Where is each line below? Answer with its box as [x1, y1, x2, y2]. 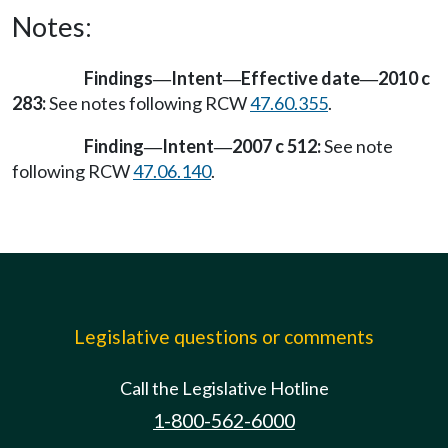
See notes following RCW [46, 92, 250, 114]
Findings [84, 67, 153, 89]
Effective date [241, 67, 360, 89]
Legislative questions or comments [74, 325, 374, 348]
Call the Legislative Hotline [119, 377, 329, 399]
